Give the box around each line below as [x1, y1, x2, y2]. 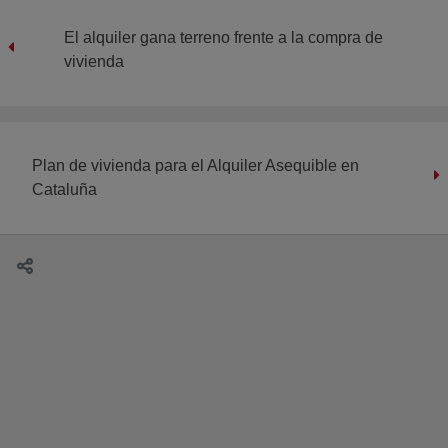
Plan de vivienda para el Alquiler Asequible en [32, 156, 359, 174]
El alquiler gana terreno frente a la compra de [64, 28, 383, 46]
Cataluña [32, 180, 97, 198]
